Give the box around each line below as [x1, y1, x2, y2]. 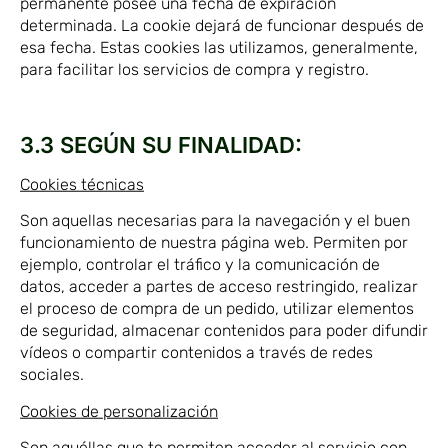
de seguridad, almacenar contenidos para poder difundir [20, 321, 428, 341]
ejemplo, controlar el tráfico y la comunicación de [20, 255, 380, 275]
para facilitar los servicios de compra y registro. [20, 59, 369, 79]
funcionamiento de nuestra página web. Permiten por [20, 233, 408, 253]
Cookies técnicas [20, 174, 144, 194]
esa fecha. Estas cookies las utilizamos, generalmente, [20, 37, 418, 57]
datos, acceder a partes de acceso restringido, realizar [20, 277, 418, 297]
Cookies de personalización [20, 401, 218, 421]
